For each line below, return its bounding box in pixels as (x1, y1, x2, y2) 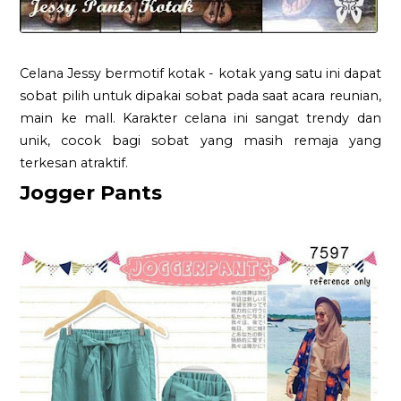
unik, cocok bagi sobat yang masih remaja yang (20, 132, 381, 149)
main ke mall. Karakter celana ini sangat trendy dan (20, 109, 381, 126)
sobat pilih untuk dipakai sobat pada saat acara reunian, (20, 87, 381, 104)
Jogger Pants (20, 179, 163, 205)
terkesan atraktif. (20, 154, 129, 171)
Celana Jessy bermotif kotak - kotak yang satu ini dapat (20, 64, 381, 81)
